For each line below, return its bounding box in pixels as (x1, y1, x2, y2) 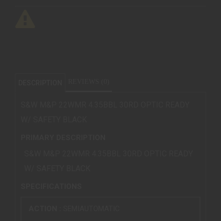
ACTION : (29, 204, 63, 214)
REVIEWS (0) (68, 78, 110, 86)
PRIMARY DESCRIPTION (21, 133, 106, 142)
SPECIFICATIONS (21, 182, 82, 191)
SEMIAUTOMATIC (63, 204, 120, 214)
